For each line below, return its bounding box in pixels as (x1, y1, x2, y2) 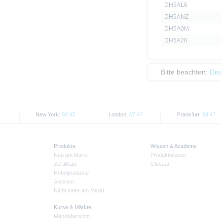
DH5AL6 (164, 1, 187, 9)
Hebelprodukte (54, 170, 89, 176)
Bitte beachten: (161, 68, 210, 76)
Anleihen (54, 179, 74, 185)
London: (109, 111, 129, 118)
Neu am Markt (54, 152, 88, 158)
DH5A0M (164, 25, 189, 33)
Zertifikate (54, 161, 77, 167)
